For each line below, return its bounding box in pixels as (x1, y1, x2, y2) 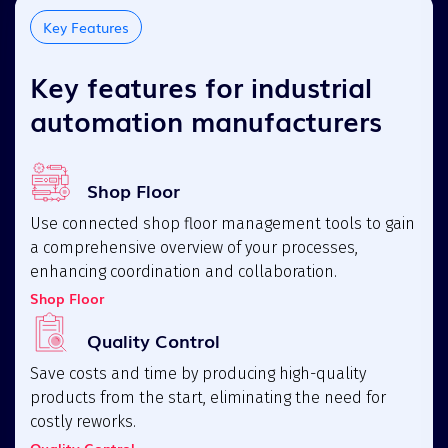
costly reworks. (30, 411, 136, 431)
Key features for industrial (30, 65, 372, 106)
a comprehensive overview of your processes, (30, 237, 358, 257)
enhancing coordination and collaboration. (30, 261, 337, 281)
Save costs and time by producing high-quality (30, 363, 366, 383)
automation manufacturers (30, 99, 382, 140)
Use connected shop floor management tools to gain (30, 213, 415, 233)
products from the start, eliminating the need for (30, 387, 386, 407)
